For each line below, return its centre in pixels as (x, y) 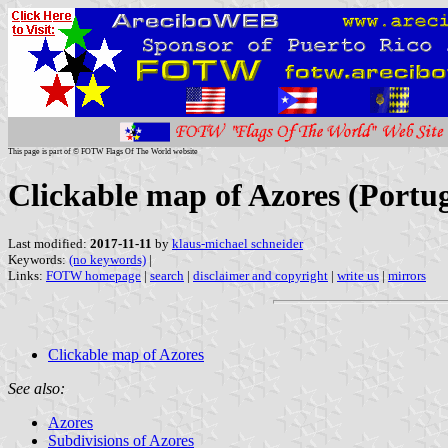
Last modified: (49, 243)
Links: (27, 275)
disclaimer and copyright (260, 275)
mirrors (407, 275)
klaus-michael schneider (237, 243)
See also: (36, 388)
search (167, 275)
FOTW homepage (93, 275)
